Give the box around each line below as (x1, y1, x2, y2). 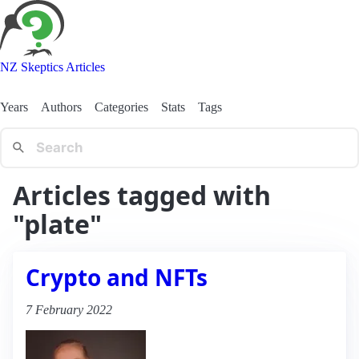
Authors (41, 99, 82, 114)
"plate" (13, 206, 102, 241)
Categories (95, 99, 148, 114)
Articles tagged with (13, 177, 271, 212)
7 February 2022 (26, 302, 112, 317)
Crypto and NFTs (26, 261, 208, 292)
